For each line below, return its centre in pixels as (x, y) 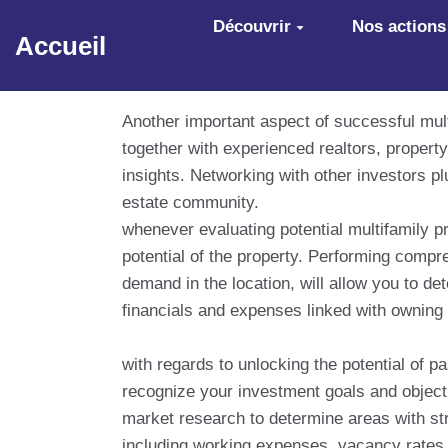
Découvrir (252, 26)
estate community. (190, 202)
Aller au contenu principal (127, 23)
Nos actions (398, 26)
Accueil (61, 45)
